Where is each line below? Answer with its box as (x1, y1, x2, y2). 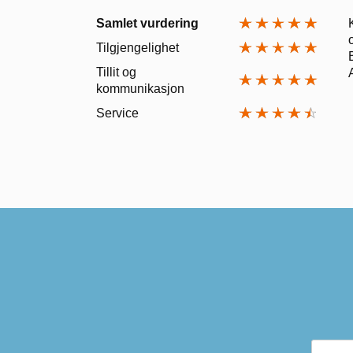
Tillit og (96, 65, 136, 79)
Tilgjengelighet (96, 40, 179, 54)
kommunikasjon (96, 81, 184, 95)
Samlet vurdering (96, 16, 199, 30)
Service (96, 106, 139, 120)
